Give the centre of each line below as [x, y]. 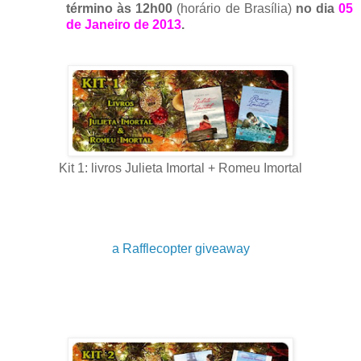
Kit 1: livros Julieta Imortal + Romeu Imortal [180, 168]
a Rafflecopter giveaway [180, 248]
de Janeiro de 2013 [124, 24]
